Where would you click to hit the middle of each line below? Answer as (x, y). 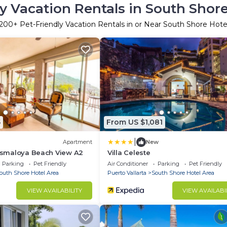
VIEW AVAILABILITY (54, 190)
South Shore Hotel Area (183, 173)
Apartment (78, 142)
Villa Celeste (129, 152)
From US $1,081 (135, 122)
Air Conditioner (128, 163)
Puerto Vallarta (127, 173)
